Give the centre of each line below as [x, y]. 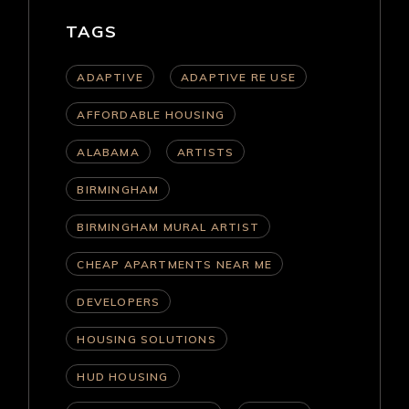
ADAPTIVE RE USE [238, 77]
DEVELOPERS [119, 301]
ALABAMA [108, 152]
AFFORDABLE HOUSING [151, 114]
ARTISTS [205, 152]
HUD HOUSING [123, 376]
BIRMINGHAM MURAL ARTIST [168, 226]
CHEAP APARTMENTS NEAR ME [175, 264]
